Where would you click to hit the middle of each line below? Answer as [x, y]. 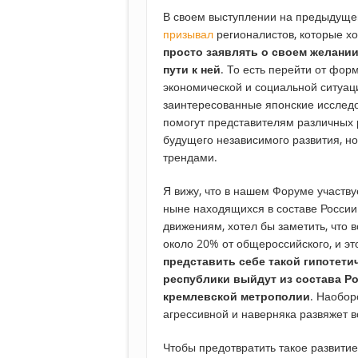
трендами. [190, 157]
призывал [188, 34]
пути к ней [192, 70]
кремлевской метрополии [237, 296]
